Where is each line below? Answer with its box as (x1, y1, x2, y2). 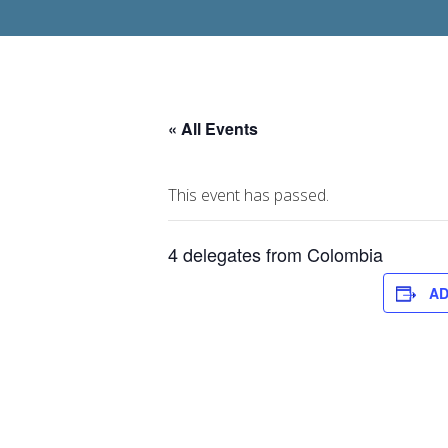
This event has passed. (168, 184, 329, 206)
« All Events (168, 117, 258, 140)
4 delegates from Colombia (168, 241, 383, 267)
